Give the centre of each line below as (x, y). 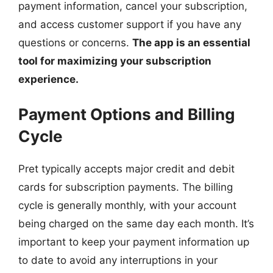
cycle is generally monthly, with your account (127, 205)
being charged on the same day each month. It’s (136, 224)
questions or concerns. (75, 42)
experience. (48, 79)
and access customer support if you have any (130, 24)
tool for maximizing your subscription (115, 61)
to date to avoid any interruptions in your (118, 260)
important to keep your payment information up (134, 242)
